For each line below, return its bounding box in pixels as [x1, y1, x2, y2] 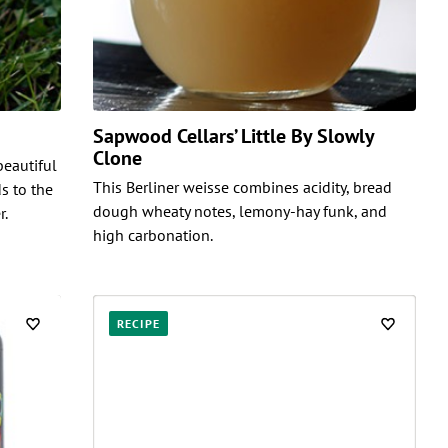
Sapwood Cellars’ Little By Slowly [92, 122, 375, 149]
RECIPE [116, 315, 161, 331]
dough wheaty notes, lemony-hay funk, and [92, 200, 387, 221]
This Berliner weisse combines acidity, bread [92, 176, 392, 197]
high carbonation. [92, 224, 213, 245]
